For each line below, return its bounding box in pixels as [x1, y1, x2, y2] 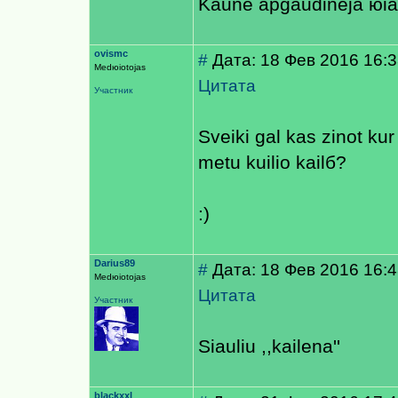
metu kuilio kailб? [198, 152, 346, 173]
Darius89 [94, 258, 135, 268]
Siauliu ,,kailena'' [198, 336, 340, 357]
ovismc [94, 48, 128, 59]
